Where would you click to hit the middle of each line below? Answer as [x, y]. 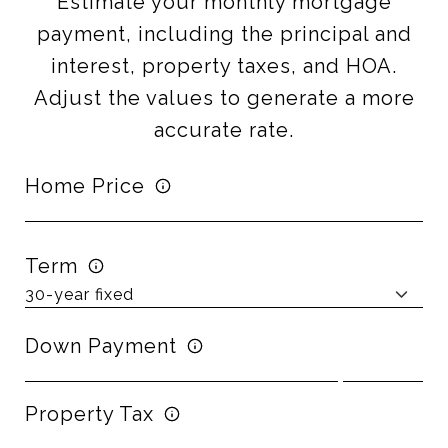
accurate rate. [224, 130]
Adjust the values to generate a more [224, 98]
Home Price [85, 186]
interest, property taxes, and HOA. [224, 66]
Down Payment [101, 346]
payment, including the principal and [224, 34]
